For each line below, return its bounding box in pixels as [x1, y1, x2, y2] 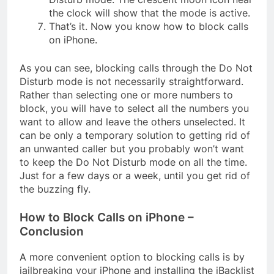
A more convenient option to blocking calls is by [20, 251, 245, 264]
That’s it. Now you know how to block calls [49, 20, 248, 33]
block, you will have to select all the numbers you [20, 102, 249, 115]
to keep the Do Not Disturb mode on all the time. [20, 156, 247, 169]
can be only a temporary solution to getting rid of [20, 129, 250, 142]
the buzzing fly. [20, 183, 91, 196]
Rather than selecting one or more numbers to [20, 89, 233, 102]
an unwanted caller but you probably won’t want [20, 143, 244, 155]
